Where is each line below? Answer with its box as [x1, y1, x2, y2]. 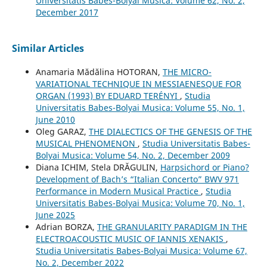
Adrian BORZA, [35, 221, 97, 233]
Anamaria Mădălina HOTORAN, [35, 66, 163, 78]
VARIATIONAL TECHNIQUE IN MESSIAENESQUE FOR [35, 78, 241, 90]
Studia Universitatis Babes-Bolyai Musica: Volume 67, [35, 245, 247, 257]
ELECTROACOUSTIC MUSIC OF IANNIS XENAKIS [35, 233, 226, 245]
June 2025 [35, 209, 75, 221]
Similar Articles [11, 42, 84, 55]
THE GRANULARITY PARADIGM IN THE [97, 221, 247, 233]
